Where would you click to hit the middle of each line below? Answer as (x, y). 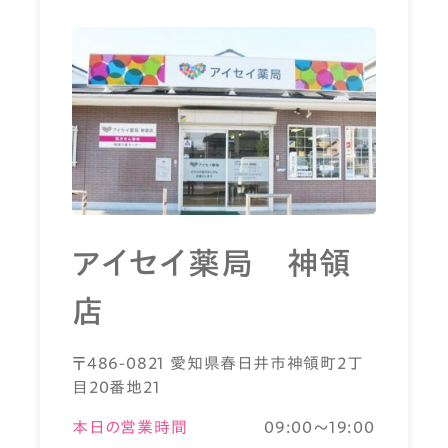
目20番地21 (116, 386)
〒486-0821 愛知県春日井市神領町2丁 (218, 362)
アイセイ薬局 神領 (212, 262)
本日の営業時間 (130, 426)
